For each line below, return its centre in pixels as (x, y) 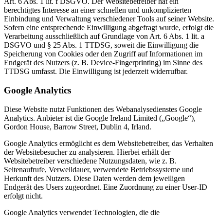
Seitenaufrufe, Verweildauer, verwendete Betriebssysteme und (99, 169)
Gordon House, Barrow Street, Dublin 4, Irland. (78, 127)
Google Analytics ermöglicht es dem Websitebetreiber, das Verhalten (109, 143)
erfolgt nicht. (23, 196)
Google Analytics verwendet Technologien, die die (82, 212)
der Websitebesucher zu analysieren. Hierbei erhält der (87, 152)
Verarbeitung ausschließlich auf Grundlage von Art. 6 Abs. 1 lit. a (104, 36)
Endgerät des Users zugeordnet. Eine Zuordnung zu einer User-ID (106, 187)
